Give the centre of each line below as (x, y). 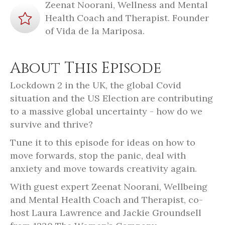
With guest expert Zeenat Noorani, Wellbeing (109, 186)
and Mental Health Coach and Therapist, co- (106, 199)
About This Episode (86, 68)
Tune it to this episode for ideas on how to (103, 142)
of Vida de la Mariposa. (95, 31)
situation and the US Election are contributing (111, 98)
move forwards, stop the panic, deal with (98, 155)
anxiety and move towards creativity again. (103, 168)
